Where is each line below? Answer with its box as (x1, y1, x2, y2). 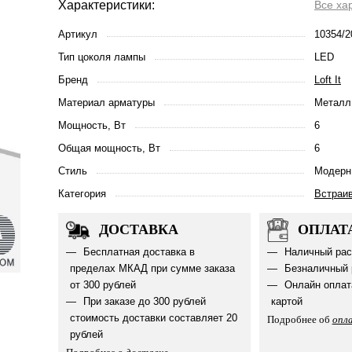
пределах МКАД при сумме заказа (70, 262, 235, 274)
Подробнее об (266, 313, 332, 325)
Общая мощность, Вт (58, 142, 160, 154)
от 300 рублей (70, 279, 136, 291)
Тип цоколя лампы (58, 51, 145, 63)
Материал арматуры (58, 97, 155, 108)
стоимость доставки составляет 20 (70, 312, 237, 324)
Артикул (58, 28, 97, 40)
